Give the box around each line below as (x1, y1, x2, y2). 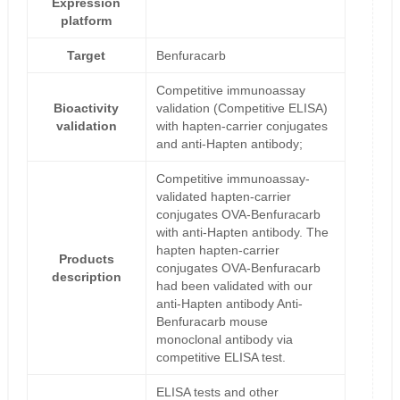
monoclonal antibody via (155, 332, 293, 347)
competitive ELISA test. (155, 350, 286, 365)
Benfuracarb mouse (155, 314, 268, 329)
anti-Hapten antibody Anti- (155, 296, 303, 312)
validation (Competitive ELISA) (155, 101, 328, 116)
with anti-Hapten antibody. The (155, 225, 329, 240)
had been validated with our (155, 279, 312, 294)
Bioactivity (54, 101, 120, 116)
